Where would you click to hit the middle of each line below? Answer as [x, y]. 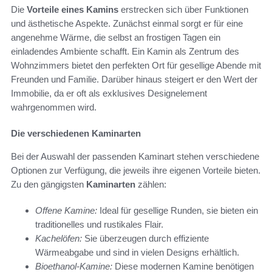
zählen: [151, 184]
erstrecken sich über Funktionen [183, 9]
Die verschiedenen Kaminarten [76, 133]
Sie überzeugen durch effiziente [145, 238]
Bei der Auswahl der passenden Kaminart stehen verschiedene [135, 156]
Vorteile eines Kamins [73, 9]
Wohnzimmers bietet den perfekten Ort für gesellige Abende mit [136, 65]
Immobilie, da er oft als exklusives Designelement [109, 93]
